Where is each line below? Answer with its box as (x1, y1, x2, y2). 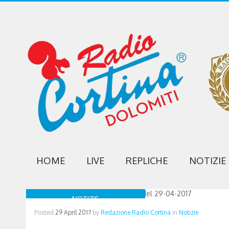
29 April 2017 (55, 208, 91, 216)
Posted (34, 208, 55, 216)
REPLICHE (125, 154, 168, 166)
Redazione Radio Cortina (100, 208, 171, 216)
